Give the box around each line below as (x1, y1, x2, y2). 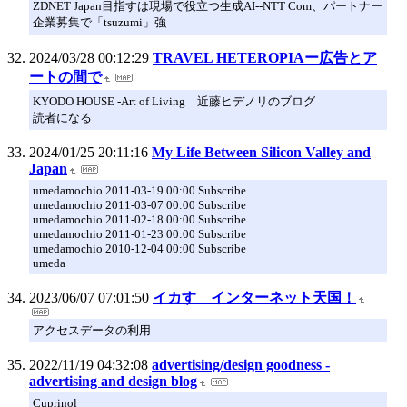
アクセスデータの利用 (33, 323, 151, 337)
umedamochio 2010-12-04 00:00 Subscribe (33, 241, 246, 255)
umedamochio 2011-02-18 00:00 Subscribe (33, 212, 246, 226)
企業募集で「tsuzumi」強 (33, 15, 166, 29)
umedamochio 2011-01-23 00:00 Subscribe (33, 226, 246, 241)
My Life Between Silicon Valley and (152, 144, 371, 160)
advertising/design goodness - (152, 356, 330, 372)
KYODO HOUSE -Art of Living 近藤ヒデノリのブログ (33, 94, 315, 108)
